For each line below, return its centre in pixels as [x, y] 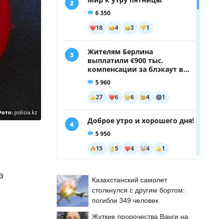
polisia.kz [26, 112]
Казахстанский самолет [130, 180]
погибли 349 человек [125, 200]
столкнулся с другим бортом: [138, 190]
